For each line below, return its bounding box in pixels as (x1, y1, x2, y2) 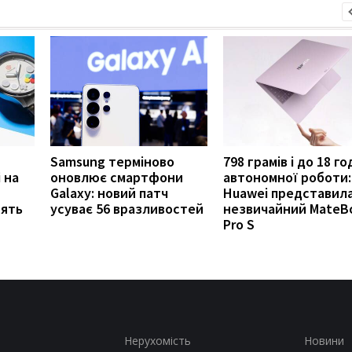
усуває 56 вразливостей (50, 199, 203, 218)
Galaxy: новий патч (50, 183, 168, 202)
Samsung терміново (50, 152, 174, 170)
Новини (303, 332, 344, 348)
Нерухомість (123, 332, 191, 348)
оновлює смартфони (50, 167, 183, 186)
